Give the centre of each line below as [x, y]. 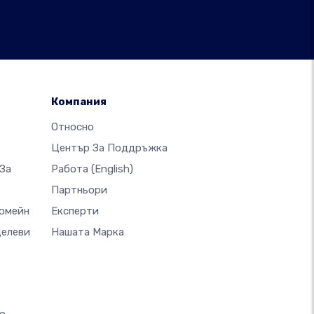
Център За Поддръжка [109, 148]
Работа [71, 169]
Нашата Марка [88, 232]
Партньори [79, 190]
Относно [73, 127]
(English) [112, 169]
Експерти [75, 211]
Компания [79, 102]
